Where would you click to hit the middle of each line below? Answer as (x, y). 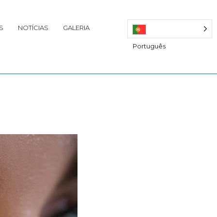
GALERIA (77, 28)
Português (149, 46)
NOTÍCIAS (33, 28)
